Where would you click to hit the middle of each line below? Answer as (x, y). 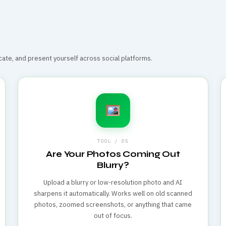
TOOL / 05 (113, 141)
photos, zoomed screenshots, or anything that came (113, 204)
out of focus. (113, 215)
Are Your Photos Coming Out (113, 154)
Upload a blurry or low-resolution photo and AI (113, 182)
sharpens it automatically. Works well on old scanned (113, 193)
